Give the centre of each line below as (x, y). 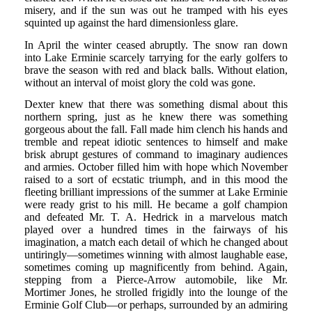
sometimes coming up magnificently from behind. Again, (156, 267)
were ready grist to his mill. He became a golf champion (156, 204)
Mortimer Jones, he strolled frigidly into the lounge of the (156, 292)
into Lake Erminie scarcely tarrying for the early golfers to (156, 57)
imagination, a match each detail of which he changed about (156, 242)
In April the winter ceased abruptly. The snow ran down (156, 45)
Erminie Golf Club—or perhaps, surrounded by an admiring (156, 304)
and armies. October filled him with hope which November (156, 166)
